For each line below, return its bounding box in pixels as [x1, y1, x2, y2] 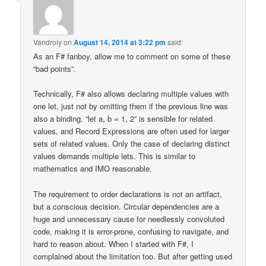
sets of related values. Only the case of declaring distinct [33, 138, 230, 150]
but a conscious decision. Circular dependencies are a [33, 200, 220, 212]
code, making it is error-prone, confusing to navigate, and [33, 225, 229, 237]
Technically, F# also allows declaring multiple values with [33, 88, 229, 100]
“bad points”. [33, 63, 77, 75]
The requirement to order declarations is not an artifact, [33, 188, 223, 199]
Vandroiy [33, 37, 62, 47]
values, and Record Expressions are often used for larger [33, 125, 230, 137]
